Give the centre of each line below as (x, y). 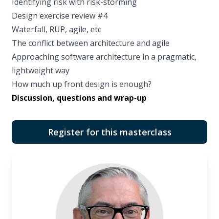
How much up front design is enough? (82, 84)
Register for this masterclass (109, 132)
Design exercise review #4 (60, 16)
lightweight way (41, 71)
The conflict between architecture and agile (91, 43)
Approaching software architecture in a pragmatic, (104, 57)
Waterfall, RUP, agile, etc (56, 30)
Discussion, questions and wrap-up (79, 98)
